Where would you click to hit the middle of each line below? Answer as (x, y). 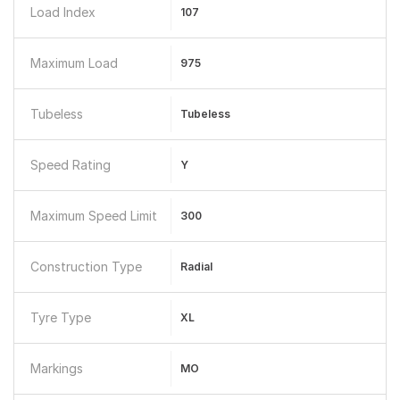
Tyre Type (61, 317)
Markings (57, 368)
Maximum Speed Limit (94, 216)
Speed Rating (71, 165)
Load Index (63, 12)
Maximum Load (74, 63)
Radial (196, 267)
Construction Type (86, 267)
